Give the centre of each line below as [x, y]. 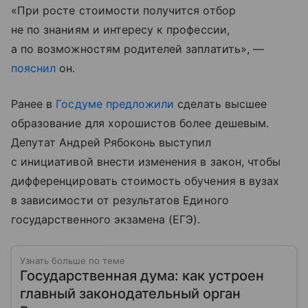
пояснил [34, 68]
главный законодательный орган [130, 293]
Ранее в [34, 103]
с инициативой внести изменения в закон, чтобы [146, 161]
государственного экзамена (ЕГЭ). [106, 219]
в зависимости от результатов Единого [120, 200]
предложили [140, 103]
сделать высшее [221, 103]
